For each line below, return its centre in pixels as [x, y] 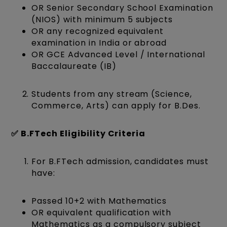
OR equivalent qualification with [102, 213]
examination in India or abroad [99, 43]
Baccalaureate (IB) [74, 66]
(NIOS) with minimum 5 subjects [102, 20]
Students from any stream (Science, [112, 94]
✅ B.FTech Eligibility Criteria [79, 134]
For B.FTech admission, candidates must [120, 162]
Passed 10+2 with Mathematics [99, 201]
